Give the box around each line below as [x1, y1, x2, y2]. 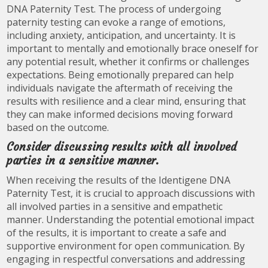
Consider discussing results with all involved [7, 140, 237, 154]
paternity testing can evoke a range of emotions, [7, 16, 226, 29]
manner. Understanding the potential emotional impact [7, 213, 255, 226]
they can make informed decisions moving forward [7, 108, 233, 121]
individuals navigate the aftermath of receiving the [7, 81, 233, 95]
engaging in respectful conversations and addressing [7, 252, 246, 266]
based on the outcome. [7, 121, 109, 134]
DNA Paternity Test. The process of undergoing [7, 2, 222, 16]
